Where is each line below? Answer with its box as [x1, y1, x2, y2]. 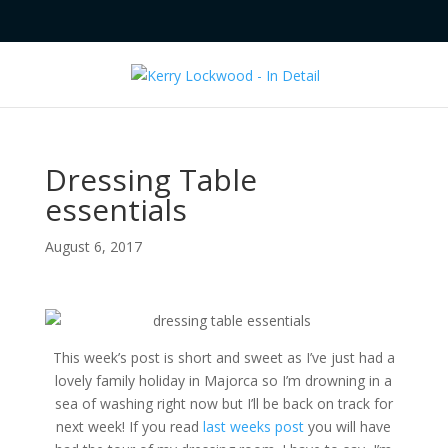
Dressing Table [44, 158, 257, 200]
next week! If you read [56, 416, 204, 436]
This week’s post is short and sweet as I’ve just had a [52, 347, 395, 367]
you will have [304, 416, 392, 436]
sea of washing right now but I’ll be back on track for [54, 393, 393, 413]
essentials [44, 188, 187, 230]
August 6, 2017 [44, 236, 142, 256]
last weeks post [203, 416, 305, 436]
